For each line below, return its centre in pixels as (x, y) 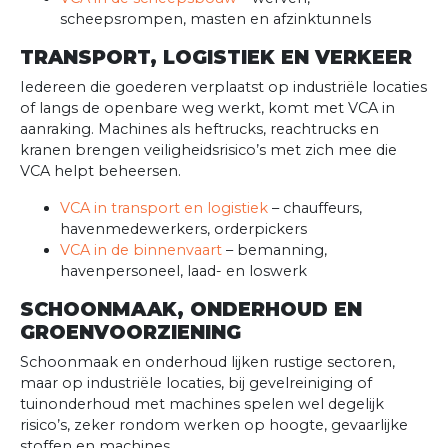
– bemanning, (274, 250)
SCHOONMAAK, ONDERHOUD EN (191, 309)
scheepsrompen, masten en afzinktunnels (215, 19)
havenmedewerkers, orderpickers (183, 229)
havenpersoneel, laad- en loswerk (183, 271)
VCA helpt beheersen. (100, 171)
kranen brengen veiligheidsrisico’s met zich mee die (208, 150)
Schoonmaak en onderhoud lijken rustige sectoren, (207, 362)
